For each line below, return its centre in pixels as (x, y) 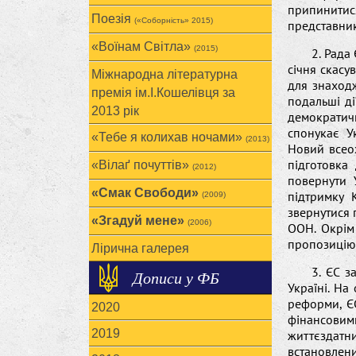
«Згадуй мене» (139, 221)
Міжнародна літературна (164, 74)
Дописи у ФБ (176, 277)
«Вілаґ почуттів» (142, 165)
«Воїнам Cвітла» (143, 46)
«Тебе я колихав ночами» (168, 137)
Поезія (113, 19)
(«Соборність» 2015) (174, 20)
